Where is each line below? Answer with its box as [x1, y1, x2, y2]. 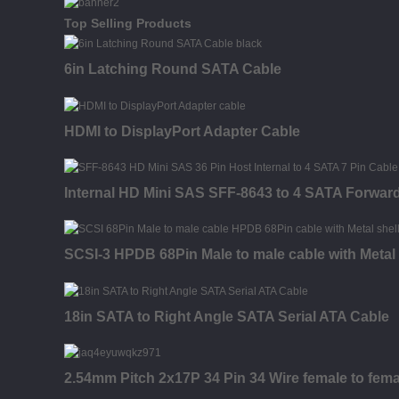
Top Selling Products [64, 15, 191, 30]
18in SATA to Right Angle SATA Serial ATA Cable [64, 308, 389, 324]
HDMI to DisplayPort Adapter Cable [64, 123, 300, 139]
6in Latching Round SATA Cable [64, 61, 281, 77]
